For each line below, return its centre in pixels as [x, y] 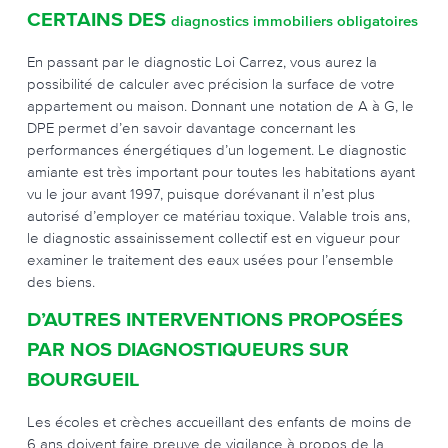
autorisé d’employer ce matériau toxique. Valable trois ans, [218, 215]
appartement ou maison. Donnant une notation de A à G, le [220, 105]
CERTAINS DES [99, 20]
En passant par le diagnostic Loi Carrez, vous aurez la [202, 61]
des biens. [61, 281]
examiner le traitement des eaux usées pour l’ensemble [210, 259]
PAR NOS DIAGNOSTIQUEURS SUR [188, 350]
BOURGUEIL [83, 380]
